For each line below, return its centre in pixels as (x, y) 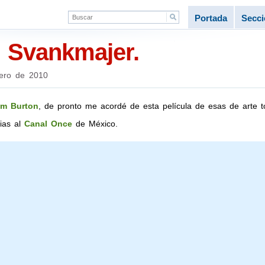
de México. (95, 124)
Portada (211, 18)
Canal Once (48, 124)
